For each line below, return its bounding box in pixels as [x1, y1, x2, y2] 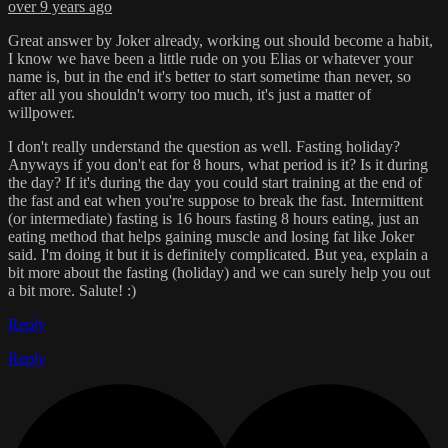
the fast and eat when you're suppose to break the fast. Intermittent [8, 192, 423, 210]
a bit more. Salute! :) [8, 282, 136, 300]
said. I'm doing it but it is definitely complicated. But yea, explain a [8, 246, 428, 264]
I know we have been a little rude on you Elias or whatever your [8, 50, 413, 68]
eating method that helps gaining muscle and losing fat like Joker [8, 228, 414, 246]
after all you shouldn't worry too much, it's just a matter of [8, 86, 371, 104]
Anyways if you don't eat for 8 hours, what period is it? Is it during [8, 156, 428, 174]
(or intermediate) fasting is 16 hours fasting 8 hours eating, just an [8, 210, 419, 228]
